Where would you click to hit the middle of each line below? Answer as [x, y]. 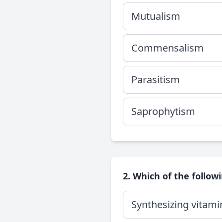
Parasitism [156, 80]
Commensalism [167, 48]
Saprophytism [163, 111]
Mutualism [156, 16]
